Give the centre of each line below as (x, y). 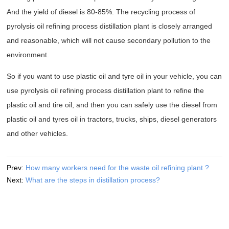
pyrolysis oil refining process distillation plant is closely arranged (110, 26)
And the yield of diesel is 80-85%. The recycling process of (101, 12)
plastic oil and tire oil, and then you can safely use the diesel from (112, 105)
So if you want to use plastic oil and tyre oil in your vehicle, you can (114, 76)
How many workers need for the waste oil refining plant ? (118, 168)
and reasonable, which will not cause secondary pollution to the (109, 41)
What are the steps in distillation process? (93, 180)
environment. (28, 55)
